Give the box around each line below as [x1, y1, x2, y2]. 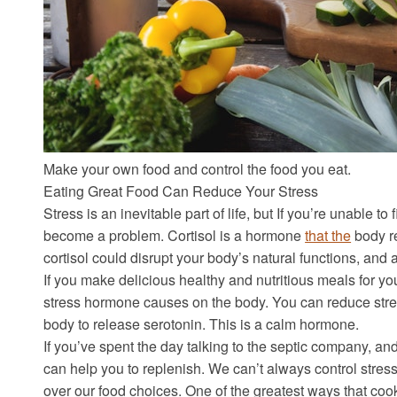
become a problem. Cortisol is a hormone [43, 225, 306, 246]
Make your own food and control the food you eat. [43, 159, 352, 180]
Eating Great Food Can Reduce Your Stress [43, 181, 319, 202]
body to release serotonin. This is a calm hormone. [43, 314, 360, 335]
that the [305, 225, 352, 246]
